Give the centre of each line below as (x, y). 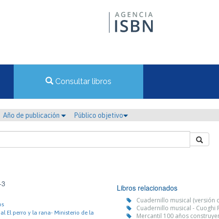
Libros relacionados (147, 188)
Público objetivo (99, 115)
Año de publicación (32, 115)
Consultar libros (82, 81)
